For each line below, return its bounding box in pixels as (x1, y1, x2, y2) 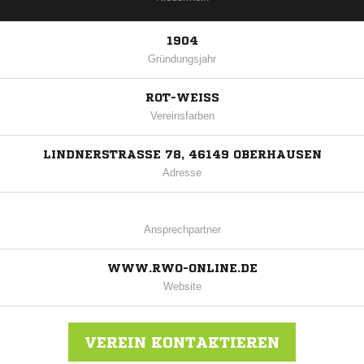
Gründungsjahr (148, 53, 216, 66)
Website (162, 280, 201, 293)
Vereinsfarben (149, 110, 214, 123)
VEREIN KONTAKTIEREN (84, 335, 279, 350)
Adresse (162, 167, 201, 180)
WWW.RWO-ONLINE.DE (106, 262, 258, 275)
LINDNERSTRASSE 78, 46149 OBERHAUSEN (42, 149, 322, 161)
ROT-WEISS (145, 92, 211, 104)
